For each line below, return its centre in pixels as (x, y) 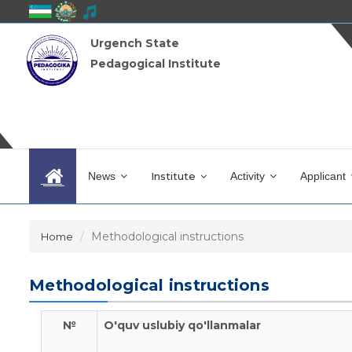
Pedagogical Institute (156, 63)
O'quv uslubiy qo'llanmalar (184, 325)
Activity (249, 176)
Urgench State (135, 43)
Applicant (324, 176)
